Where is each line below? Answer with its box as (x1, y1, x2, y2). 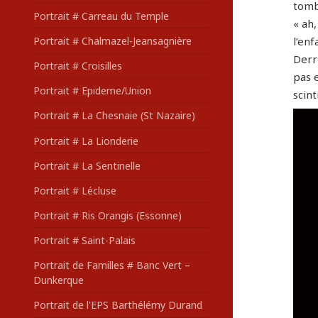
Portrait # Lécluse (33, 183, 116, 197)
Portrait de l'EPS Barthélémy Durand (33, 298, 202, 312)
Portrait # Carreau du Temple (33, 9, 169, 23)
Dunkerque (33, 273, 84, 287)
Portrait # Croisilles (33, 59, 122, 73)
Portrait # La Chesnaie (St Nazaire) (33, 109, 195, 123)
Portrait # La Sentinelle (33, 158, 141, 172)
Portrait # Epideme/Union (33, 84, 151, 98)
